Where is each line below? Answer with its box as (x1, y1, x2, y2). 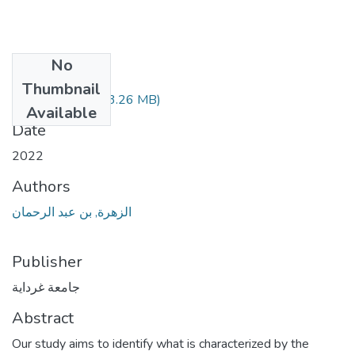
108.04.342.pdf (12, 90, 104, 109)
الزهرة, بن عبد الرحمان (12, 203, 132, 221)
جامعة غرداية (12, 278, 80, 296)
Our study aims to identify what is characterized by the (12, 334, 309, 353)
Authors (12, 175, 71, 197)
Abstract (12, 307, 74, 329)
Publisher (12, 250, 82, 273)
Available (26, 101, 97, 124)
